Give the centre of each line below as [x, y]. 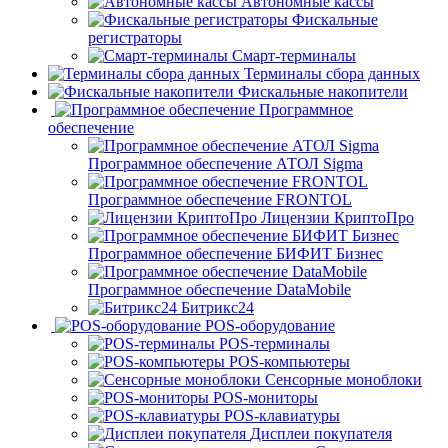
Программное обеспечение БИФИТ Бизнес [235, 253]
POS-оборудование [270, 325]
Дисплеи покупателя [321, 433]
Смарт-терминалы [294, 55]
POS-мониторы [265, 397]
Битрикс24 [217, 307]
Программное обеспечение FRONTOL [220, 199]
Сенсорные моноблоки [343, 379]
